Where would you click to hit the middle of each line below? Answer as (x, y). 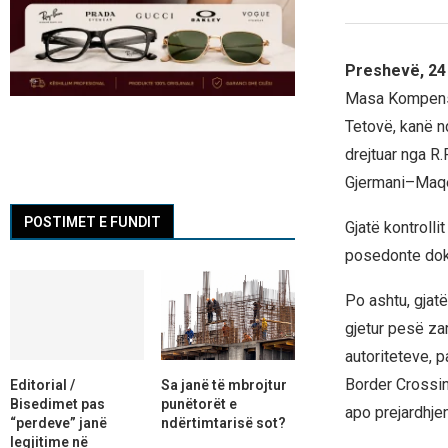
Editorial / (42, 384)
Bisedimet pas (57, 403)
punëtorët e (198, 403)
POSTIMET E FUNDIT (92, 222)
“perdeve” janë (58, 422)
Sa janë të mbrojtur (223, 384)
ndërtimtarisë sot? (223, 422)
